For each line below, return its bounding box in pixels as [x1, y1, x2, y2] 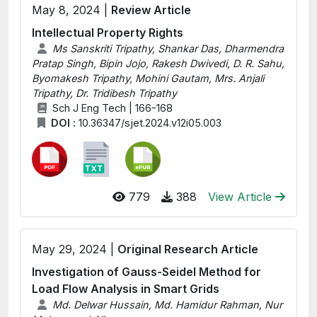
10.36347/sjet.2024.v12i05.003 [78, 117, 221, 129]
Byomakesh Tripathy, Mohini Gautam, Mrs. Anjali [32, 72, 264, 84]
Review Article [111, 3, 191, 17]
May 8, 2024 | [32, 3, 111, 17]
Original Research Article [117, 242, 258, 256]
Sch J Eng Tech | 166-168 [52, 102, 173, 114]
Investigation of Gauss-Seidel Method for [32, 265, 261, 279]
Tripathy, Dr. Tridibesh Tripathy [32, 87, 177, 99]
